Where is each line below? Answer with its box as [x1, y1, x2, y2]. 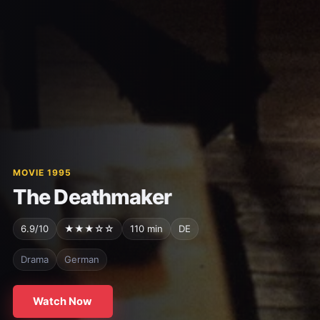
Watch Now [33, 294, 93, 308]
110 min [129, 223, 163, 235]
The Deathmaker [12, 184, 171, 210]
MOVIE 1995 [12, 167, 71, 179]
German [64, 254, 99, 266]
